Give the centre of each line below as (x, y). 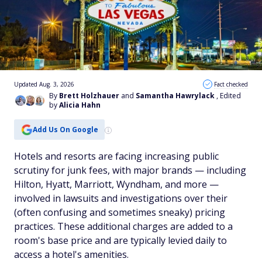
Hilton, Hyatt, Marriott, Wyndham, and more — (116, 184)
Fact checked (231, 84)
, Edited (229, 96)
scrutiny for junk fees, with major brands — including (130, 170)
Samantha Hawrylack (175, 96)
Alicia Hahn (80, 105)
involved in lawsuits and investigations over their (121, 198)
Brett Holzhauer (89, 96)
